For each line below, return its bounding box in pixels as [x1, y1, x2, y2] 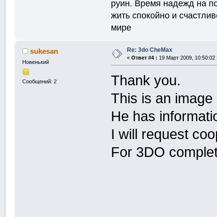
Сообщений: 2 [22, 78, 57, 85]
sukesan [30, 46, 59, 55]
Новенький [22, 59, 49, 65]
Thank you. [111, 72, 181, 88]
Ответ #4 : [131, 54, 157, 61]
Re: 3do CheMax [126, 46, 172, 53]
